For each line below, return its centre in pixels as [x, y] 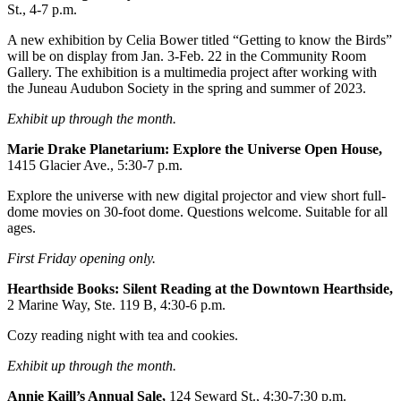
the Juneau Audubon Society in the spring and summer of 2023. [187, 88]
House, [362, 149]
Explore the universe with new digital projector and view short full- [196, 195]
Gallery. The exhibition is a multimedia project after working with [192, 72]
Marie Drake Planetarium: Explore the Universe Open [174, 149]
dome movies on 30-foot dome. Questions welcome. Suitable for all [197, 211]
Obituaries [96, 32]
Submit [113, 59]
